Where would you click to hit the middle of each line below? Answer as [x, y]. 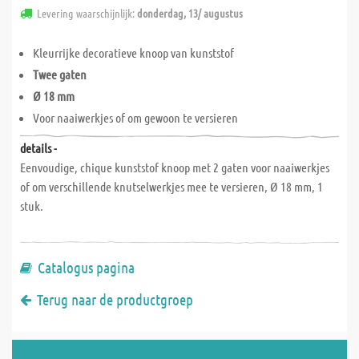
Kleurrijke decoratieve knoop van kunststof [133, 52]
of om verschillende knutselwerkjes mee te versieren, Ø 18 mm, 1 [171, 186]
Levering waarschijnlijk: [87, 13]
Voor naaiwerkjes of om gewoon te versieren [135, 117]
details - [38, 148]
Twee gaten [60, 74]
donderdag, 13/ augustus [190, 13]
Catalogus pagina [86, 267]
